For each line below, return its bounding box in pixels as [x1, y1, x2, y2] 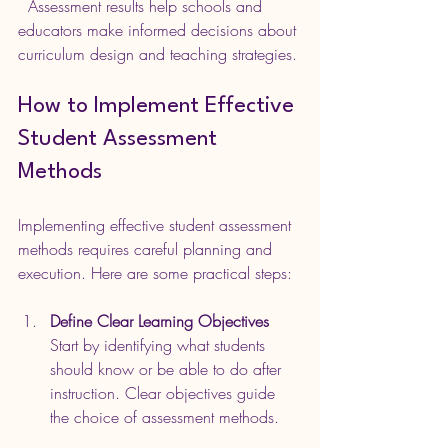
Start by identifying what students [50, 334, 270, 357]
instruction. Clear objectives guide [50, 382, 280, 405]
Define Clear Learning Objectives [50, 310, 269, 333]
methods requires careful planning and [18, 238, 277, 261]
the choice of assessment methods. [50, 406, 279, 429]
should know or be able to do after [50, 358, 286, 381]
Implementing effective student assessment [18, 214, 296, 237]
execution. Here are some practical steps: [18, 262, 292, 285]
